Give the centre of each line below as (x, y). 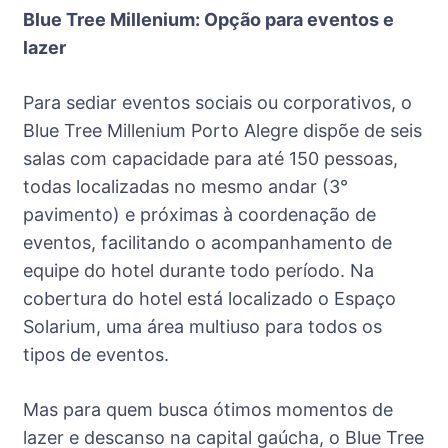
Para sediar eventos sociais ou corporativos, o (217, 103)
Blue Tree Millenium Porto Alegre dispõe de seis (222, 131)
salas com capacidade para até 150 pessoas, (210, 159)
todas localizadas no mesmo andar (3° (185, 187)
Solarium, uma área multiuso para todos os (202, 327)
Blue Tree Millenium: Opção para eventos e (208, 20)
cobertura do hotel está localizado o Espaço (209, 299)
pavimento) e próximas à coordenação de (199, 215)
